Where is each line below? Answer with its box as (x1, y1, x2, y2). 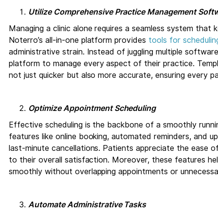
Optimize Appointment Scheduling (28, 103, 156, 113)
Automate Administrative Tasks (28, 200, 146, 209)
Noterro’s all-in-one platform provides (9, 35, 149, 45)
